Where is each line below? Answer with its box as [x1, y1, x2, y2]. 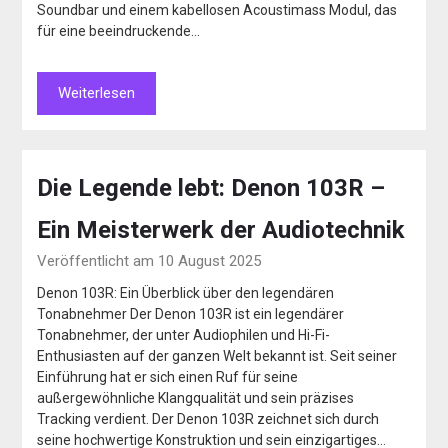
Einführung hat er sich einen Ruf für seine [37, 369, 299, 385]
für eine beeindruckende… [37, 23, 201, 39]
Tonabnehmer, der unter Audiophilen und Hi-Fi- [37, 327, 331, 343]
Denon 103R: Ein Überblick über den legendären [37, 285, 335, 301]
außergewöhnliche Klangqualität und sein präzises [37, 390, 355, 406]
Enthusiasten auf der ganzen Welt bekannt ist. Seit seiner [37, 348, 398, 364]
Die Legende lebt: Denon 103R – [37, 174, 386, 202]
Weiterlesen [58, 84, 136, 102]
